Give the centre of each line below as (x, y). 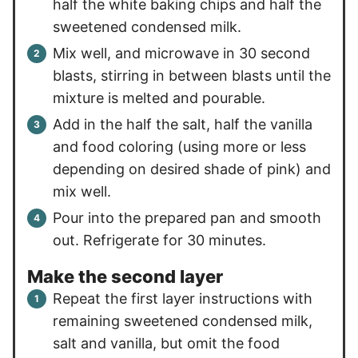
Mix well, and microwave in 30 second (181, 53)
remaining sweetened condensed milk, (183, 321)
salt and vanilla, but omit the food (166, 344)
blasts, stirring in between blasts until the (192, 75)
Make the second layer (125, 277)
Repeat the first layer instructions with (183, 299)
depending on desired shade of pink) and (192, 169)
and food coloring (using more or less (179, 146)
